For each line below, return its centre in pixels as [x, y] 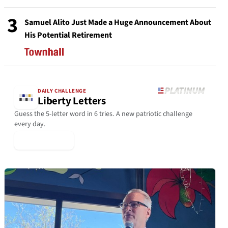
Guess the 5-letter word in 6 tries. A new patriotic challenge [103, 114]
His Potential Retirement [68, 35]
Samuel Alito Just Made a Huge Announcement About [118, 22]
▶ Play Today [44, 140]
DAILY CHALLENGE [62, 91]
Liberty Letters [72, 101]
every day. [30, 124]
